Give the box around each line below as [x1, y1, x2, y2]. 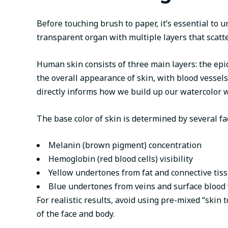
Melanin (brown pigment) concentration [48, 139, 202, 151]
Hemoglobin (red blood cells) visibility [48, 153, 193, 165]
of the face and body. [37, 208, 115, 220]
